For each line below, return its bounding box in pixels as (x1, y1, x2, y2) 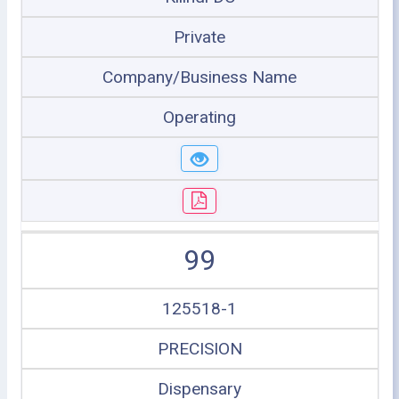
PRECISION (157, 338, 242, 359)
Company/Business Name (102, 67, 297, 87)
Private (174, 27, 225, 47)
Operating (163, 107, 236, 127)
